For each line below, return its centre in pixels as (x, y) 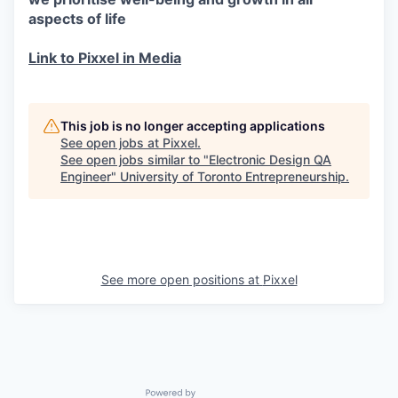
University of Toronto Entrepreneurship (233, 176)
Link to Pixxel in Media (105, 58)
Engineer (86, 176)
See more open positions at (182, 279)
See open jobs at (111, 143)
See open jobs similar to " (135, 159)
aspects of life (77, 19)
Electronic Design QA (270, 159)
